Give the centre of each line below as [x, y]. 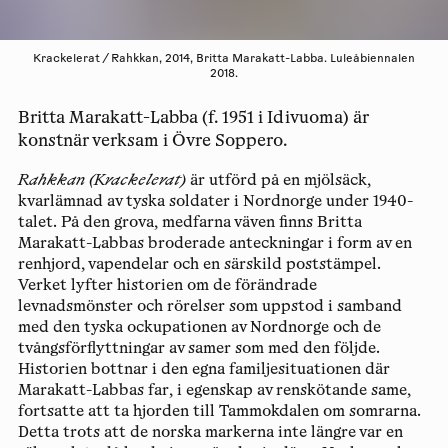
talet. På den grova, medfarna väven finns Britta [189, 223]
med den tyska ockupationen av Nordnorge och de [199, 328]
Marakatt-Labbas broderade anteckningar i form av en [214, 244]
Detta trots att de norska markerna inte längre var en [210, 433]
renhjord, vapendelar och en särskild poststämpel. [199, 265]
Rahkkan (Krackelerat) [101, 181]
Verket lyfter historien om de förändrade [167, 286]
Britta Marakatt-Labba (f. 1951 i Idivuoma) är [193, 119]
